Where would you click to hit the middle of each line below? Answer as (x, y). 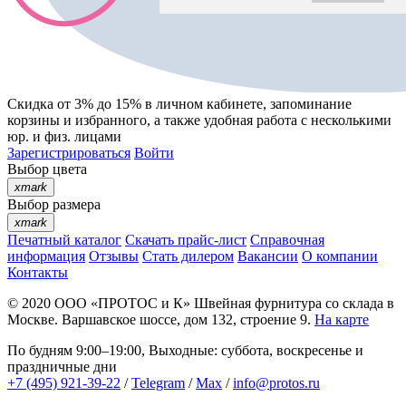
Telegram (158, 383)
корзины (34, 121)
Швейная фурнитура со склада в (292, 304)
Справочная (287, 240)
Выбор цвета (47, 169)
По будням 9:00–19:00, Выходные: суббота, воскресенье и (185, 351)
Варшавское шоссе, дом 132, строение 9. (186, 320)
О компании (340, 256)
